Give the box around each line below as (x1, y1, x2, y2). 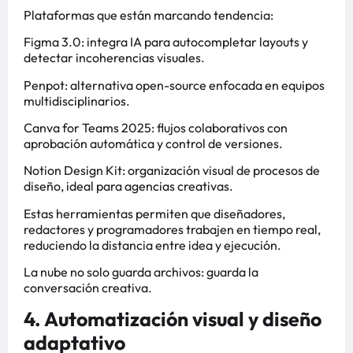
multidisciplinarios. (24, 92, 130, 109)
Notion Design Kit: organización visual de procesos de (24, 162, 320, 179)
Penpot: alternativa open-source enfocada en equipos (24, 76, 325, 93)
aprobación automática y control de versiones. (24, 136, 283, 152)
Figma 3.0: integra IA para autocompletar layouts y (24, 34, 308, 50)
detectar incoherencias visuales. (24, 50, 205, 66)
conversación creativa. (24, 280, 152, 296)
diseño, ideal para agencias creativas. (24, 178, 233, 195)
